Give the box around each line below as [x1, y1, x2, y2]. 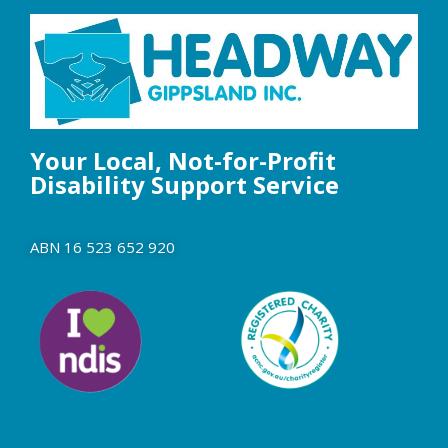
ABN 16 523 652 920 [30, 236, 175, 257]
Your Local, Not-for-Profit [30, 143, 336, 177]
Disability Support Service [30, 167, 339, 201]
